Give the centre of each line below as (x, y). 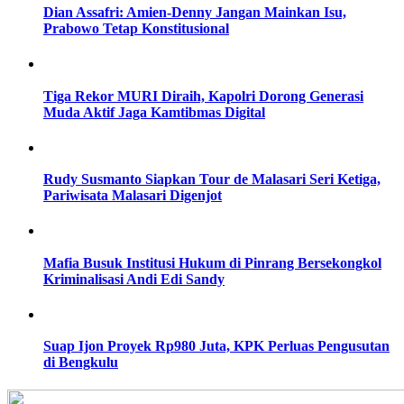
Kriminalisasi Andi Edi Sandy (134, 279)
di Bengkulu (81, 363)
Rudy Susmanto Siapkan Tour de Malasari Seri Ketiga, (212, 179)
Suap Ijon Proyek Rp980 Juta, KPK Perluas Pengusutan (216, 346)
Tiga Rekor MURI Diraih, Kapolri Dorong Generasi (203, 96)
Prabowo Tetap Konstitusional (136, 29)
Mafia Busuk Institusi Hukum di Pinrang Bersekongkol (212, 262)
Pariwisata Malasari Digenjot (133, 196)
